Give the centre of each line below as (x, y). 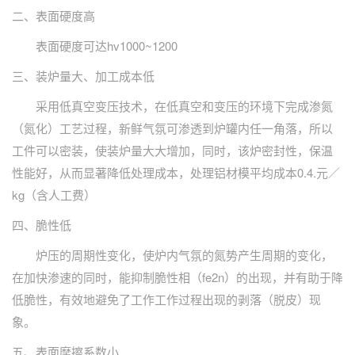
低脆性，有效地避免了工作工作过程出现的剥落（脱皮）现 (166, 300)
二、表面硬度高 (53, 16)
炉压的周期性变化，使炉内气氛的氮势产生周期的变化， (172, 255)
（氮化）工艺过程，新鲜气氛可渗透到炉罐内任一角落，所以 (172, 128)
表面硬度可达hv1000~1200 (95, 46)
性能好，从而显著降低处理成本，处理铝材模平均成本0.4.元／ (176, 173)
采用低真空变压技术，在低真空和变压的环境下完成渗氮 (172, 106)
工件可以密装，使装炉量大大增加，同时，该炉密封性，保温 (172, 151)
